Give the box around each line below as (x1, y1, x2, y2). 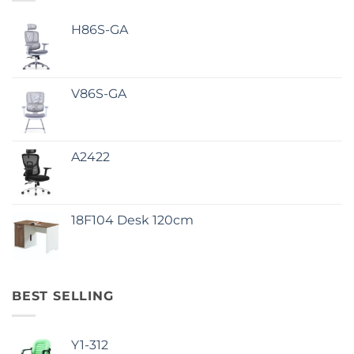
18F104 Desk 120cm (71, 213, 194, 228)
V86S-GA (71, 86, 126, 102)
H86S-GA (71, 22, 128, 38)
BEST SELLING (12, 288, 114, 304)
